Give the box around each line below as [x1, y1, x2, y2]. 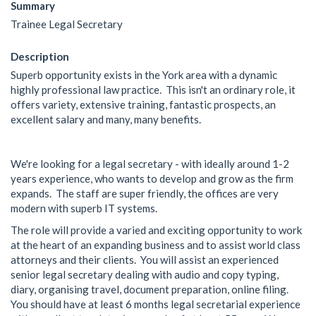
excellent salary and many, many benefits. [11, 112, 203, 126]
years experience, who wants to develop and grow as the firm [11, 171, 293, 185]
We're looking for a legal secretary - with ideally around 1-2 [11, 157, 289, 170]
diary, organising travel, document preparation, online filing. [11, 283, 291, 296]
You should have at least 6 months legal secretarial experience [11, 298, 300, 310]
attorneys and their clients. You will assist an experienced [11, 253, 279, 266]
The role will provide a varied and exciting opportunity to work [11, 224, 302, 236]
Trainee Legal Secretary [11, 17, 123, 30]
